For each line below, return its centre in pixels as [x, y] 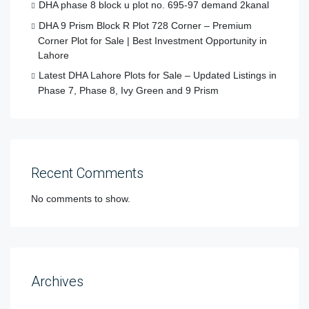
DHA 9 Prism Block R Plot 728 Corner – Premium [145, 26]
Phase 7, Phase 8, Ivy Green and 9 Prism [128, 91]
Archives [57, 282]
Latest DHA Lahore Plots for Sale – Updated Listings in [158, 76]
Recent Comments [87, 173]
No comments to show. [81, 199]
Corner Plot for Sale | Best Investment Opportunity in [152, 41]
